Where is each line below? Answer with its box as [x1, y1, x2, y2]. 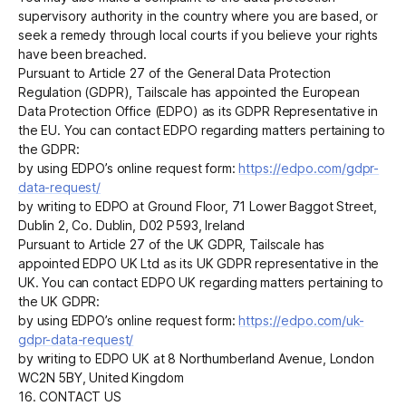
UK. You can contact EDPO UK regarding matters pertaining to [18, 275, 384, 291]
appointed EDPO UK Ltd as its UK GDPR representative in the [18, 256, 380, 272]
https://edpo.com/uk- [238, 313, 364, 329]
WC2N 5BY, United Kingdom [18, 370, 184, 386]
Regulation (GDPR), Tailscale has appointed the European [18, 84, 360, 101]
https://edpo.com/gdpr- [238, 160, 380, 177]
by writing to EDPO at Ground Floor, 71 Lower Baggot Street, [18, 198, 378, 215]
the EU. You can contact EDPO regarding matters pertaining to [18, 122, 386, 139]
